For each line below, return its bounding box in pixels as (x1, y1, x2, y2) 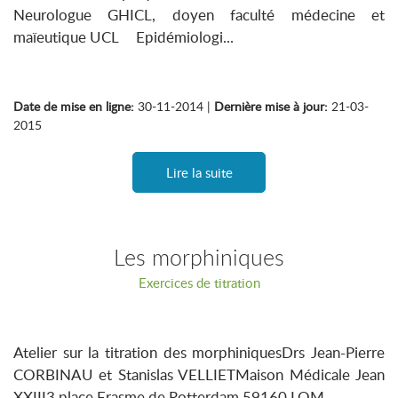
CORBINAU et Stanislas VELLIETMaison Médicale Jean (13, 364, 385, 385)
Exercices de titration (138, 274, 260, 291)
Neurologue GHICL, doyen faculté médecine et (13, 4, 385, 25)
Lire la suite (165, 163, 233, 181)
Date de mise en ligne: (13, 98, 134, 115)
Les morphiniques (114, 243, 284, 272)
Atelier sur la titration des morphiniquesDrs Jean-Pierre (13, 342, 385, 362)
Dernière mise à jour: (214, 98, 328, 115)
